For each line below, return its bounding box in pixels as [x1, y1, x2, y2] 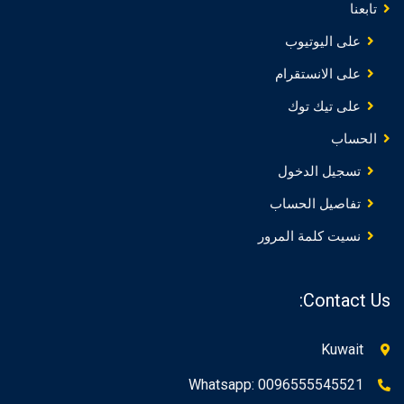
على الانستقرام [275, 66, 361, 82]
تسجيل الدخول [278, 163, 361, 179]
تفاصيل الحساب [270, 196, 361, 212]
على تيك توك [288, 98, 361, 115]
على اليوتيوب [285, 33, 361, 50]
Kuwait [321, 341, 363, 358]
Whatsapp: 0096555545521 [188, 376, 363, 393]
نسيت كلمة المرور [258, 228, 361, 244]
